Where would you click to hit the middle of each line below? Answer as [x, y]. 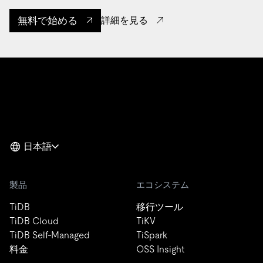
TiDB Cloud [34, 221]
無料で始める [48, 20]
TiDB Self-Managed [50, 235]
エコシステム [163, 184]
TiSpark [152, 235]
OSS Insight [160, 249]
